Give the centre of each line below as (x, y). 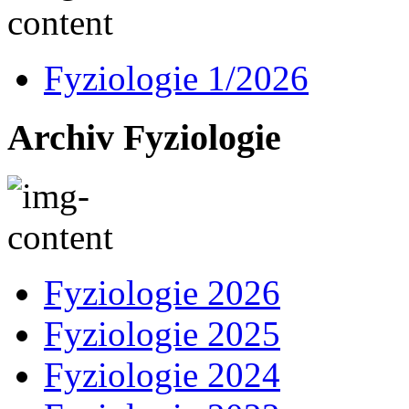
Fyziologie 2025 (162, 334)
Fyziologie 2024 (162, 375)
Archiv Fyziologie (144, 137)
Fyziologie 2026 (162, 293)
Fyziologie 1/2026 (176, 78)
